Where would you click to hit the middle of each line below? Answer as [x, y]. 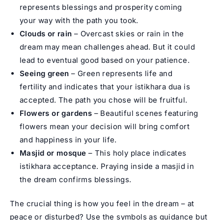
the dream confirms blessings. [76, 179]
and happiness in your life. [68, 139]
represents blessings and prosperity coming [101, 7]
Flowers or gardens [56, 113]
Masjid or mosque [53, 153]
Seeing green [44, 73]
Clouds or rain [46, 33]
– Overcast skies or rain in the [128, 33]
